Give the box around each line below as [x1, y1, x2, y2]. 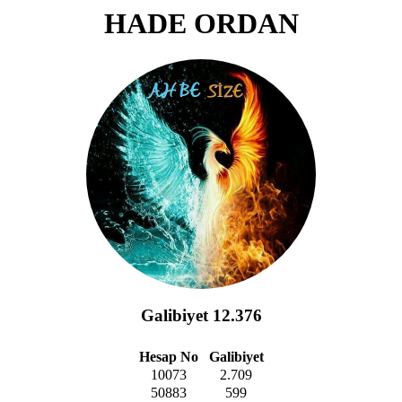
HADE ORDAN [103, 7, 299, 39]
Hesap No [138, 348, 198, 364]
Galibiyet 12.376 [140, 306, 262, 326]
